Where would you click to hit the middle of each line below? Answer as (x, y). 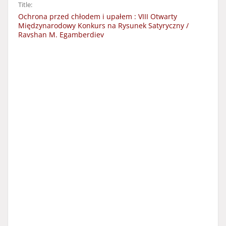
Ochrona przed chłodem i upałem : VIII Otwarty (98, 16)
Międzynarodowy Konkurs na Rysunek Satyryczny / (103, 25)
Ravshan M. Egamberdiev (61, 35)
